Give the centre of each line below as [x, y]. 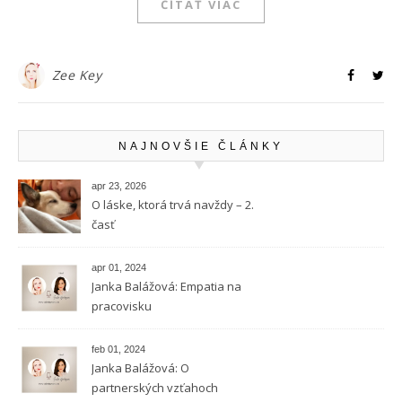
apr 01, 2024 [119, 268]
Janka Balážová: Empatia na [166, 287]
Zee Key [76, 75]
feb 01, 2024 [118, 350]
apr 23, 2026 [119, 186]
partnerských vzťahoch [155, 388]
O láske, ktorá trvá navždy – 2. [173, 205]
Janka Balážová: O [140, 368]
